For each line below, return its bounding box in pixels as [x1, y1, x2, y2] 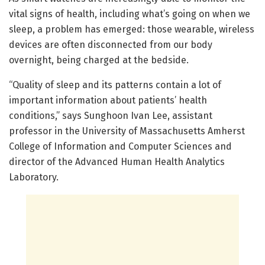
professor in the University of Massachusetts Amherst [9, 125, 245, 137]
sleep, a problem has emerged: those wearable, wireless [9, 24, 254, 35]
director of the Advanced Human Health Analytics [9, 156, 225, 168]
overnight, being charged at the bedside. [9, 54, 189, 66]
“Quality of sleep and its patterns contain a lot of [9, 79, 221, 91]
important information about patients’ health [9, 95, 207, 106]
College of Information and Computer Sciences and [9, 141, 232, 153]
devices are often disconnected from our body [9, 39, 212, 51]
